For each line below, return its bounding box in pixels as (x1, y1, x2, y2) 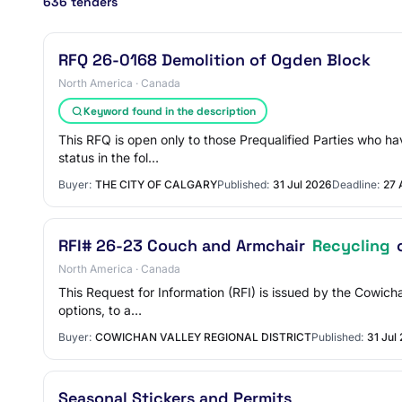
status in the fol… (58, 150, 159, 165)
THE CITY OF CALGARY (95, 178, 217, 191)
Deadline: (332, 178, 380, 191)
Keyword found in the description (83, 103, 256, 118)
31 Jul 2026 (273, 178, 332, 191)
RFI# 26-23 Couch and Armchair (58, 235, 310, 256)
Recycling (312, 235, 389, 256)
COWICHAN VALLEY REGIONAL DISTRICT (95, 330, 311, 344)
